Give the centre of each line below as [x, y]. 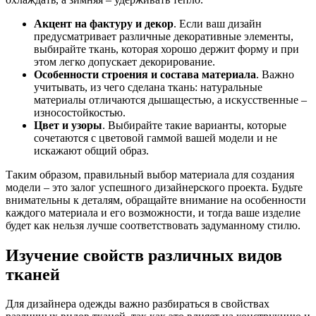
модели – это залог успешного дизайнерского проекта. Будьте [154, 187]
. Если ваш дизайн [218, 23]
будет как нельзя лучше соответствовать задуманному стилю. [153, 225]
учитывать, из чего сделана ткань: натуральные [148, 87]
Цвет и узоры [68, 125]
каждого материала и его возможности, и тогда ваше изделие [153, 212]
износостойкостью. [80, 112]
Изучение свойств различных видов [144, 255]
